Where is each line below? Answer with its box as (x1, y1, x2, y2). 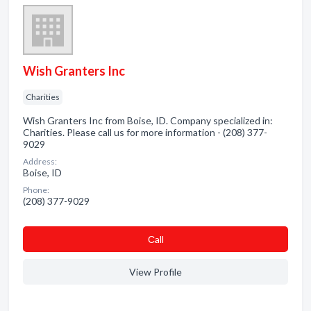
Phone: (23, 185, 49, 195)
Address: (23, 156, 57, 167)
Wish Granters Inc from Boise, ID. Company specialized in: (23, 115, 273, 126)
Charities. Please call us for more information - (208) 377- (23, 126, 267, 138)
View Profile (129, 266, 182, 278)
